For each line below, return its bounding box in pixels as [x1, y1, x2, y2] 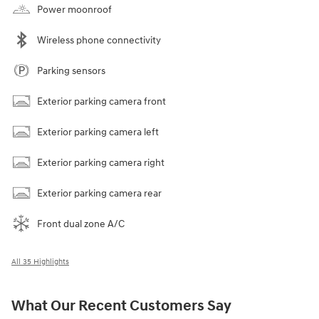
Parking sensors [37, 65, 105, 77]
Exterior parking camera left [37, 126, 159, 138]
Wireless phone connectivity [37, 34, 161, 46]
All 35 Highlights [11, 257, 69, 266]
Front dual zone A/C [37, 218, 125, 230]
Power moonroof [37, 4, 112, 16]
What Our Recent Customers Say [11, 297, 231, 315]
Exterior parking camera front [37, 95, 166, 108]
